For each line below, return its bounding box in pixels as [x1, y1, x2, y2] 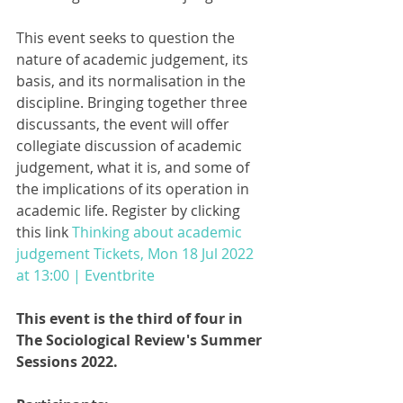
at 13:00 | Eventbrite [16, 265, 155, 285]
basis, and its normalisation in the [16, 71, 249, 91]
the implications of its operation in [16, 179, 253, 199]
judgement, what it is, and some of [16, 157, 253, 177]
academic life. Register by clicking [16, 201, 244, 220]
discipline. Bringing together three [16, 93, 251, 112]
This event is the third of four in [16, 309, 246, 328]
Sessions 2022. [16, 352, 118, 372]
